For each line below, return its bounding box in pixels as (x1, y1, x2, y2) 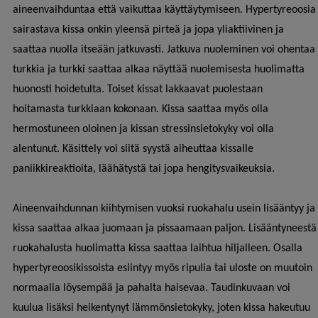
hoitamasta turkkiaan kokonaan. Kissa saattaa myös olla (13, 104, 268, 116)
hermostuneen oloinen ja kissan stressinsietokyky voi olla (13, 124, 274, 136)
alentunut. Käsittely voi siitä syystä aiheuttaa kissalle (13, 143, 253, 155)
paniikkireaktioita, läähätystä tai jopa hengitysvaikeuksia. (13, 163, 275, 175)
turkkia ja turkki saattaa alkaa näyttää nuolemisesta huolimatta (13, 64, 305, 76)
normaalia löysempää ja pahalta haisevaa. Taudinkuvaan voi (13, 283, 290, 295)
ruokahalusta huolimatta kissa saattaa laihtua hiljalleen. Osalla (13, 243, 302, 255)
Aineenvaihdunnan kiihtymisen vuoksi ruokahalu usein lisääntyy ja (13, 203, 315, 215)
